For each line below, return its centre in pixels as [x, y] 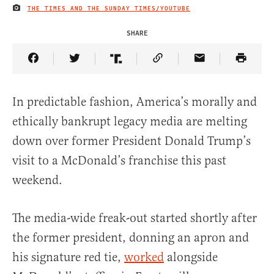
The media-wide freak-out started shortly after [135, 218]
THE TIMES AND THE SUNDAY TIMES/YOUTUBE [109, 8]
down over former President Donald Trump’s [131, 141]
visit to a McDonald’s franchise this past [119, 161]
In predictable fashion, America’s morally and [135, 102]
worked [144, 257]
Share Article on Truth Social [192, 67]
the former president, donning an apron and [131, 238]
